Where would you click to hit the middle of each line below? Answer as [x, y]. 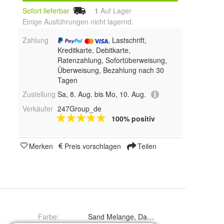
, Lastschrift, [127, 40]
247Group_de [79, 109]
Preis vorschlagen [93, 146]
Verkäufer [38, 109]
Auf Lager [115, 10]
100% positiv [133, 119]
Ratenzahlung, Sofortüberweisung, [112, 60]
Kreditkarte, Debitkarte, [94, 50]
